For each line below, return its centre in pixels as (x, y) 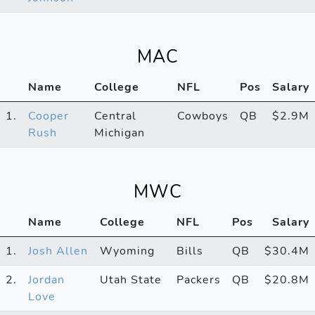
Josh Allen (58, 251)
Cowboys (203, 116)
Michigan (120, 133)
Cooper (49, 116)
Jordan (46, 279)
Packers (199, 279)
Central (115, 116)
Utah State (131, 279)
